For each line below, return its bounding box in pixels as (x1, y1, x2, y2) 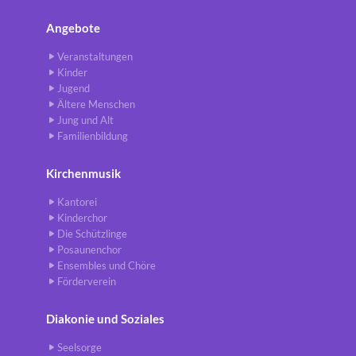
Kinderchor (57, 211, 107, 225)
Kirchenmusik (46, 166, 121, 181)
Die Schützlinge (57, 227, 127, 241)
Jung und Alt (57, 114, 114, 127)
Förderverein (57, 275, 116, 288)
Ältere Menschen (57, 98, 135, 111)
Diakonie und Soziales (46, 311, 164, 327)
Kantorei (57, 195, 97, 209)
